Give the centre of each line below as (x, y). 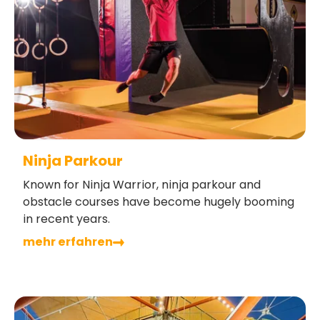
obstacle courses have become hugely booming (159, 202)
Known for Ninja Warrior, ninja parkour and (142, 185)
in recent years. (66, 219)
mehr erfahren (68, 242)
